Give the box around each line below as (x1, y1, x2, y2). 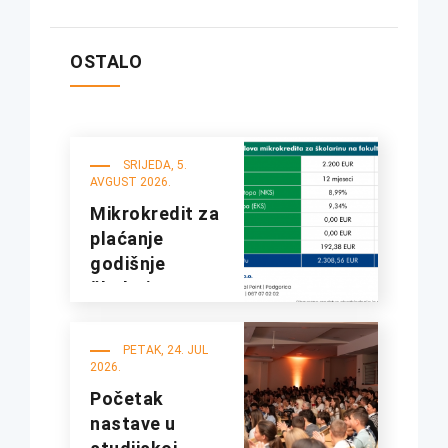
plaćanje (90, 228, 163, 249)
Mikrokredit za (90, 203, 219, 224)
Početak (90, 388, 164, 409)
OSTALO (70, 51, 142, 72)
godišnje (90, 253, 165, 274)
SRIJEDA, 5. (120, 158, 187, 172)
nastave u (90, 413, 176, 434)
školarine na (90, 278, 197, 299)
